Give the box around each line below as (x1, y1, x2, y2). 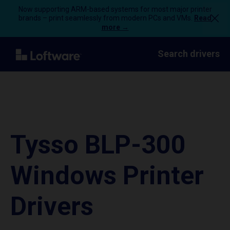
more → (101, 23, 129, 31)
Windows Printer (10, 161, 204, 190)
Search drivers (158, 48, 220, 59)
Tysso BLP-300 (10, 130, 186, 160)
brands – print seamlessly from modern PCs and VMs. (18, 14, 194, 22)
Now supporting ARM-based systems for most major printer (18, 5, 212, 13)
